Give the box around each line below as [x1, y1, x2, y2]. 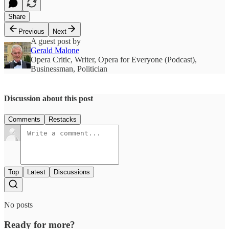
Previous [18, 27, 44, 35]
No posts [4, 200, 33, 210]
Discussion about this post [4, 94, 93, 103]
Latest [27, 168, 45, 176]
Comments [8, 116, 40, 124]
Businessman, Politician [31, 64, 107, 73]
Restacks [49, 116, 77, 124]
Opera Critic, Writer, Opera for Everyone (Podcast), [31, 55, 197, 64]
